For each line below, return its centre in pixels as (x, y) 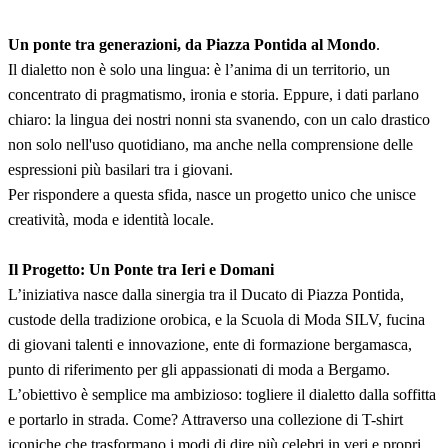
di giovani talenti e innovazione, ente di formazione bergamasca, (210, 344)
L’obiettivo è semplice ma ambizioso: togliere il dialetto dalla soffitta (222, 394)
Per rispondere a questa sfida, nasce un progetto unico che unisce (212, 194)
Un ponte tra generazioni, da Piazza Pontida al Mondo (192, 44)
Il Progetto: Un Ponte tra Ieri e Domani (141, 269)
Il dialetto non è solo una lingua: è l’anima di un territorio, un (199, 69)
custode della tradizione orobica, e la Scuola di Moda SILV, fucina (216, 319)
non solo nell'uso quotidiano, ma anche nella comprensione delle (210, 144)
